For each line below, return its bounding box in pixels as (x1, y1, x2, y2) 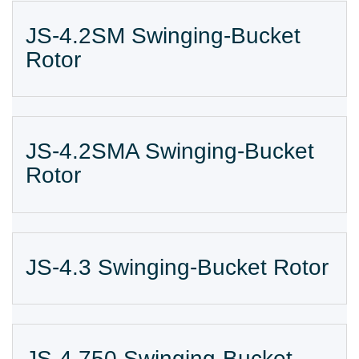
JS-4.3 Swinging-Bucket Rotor (26, 254, 329, 280)
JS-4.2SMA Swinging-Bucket (26, 139, 314, 164)
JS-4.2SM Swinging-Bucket (26, 22, 301, 48)
